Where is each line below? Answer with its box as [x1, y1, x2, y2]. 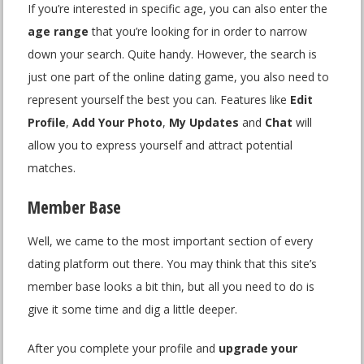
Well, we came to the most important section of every [28, 233, 314, 249]
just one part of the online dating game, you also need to [28, 69, 330, 85]
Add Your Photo [72, 115, 163, 131]
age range [28, 24, 89, 40]
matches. [28, 160, 76, 176]
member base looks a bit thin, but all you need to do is [28, 279, 315, 295]
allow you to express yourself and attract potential [28, 137, 293, 154]
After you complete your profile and [28, 340, 219, 357]
